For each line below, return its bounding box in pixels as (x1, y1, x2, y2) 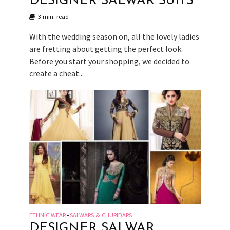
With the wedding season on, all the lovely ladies (29, 31, 199, 42)
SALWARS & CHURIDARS (69, 210, 132, 219)
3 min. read (37, 12, 69, 21)
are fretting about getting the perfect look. (29, 43, 183, 54)
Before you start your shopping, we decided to (29, 55, 189, 66)
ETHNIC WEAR (29, 210, 66, 219)
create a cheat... (29, 68, 84, 79)
